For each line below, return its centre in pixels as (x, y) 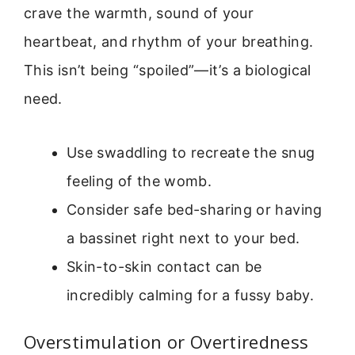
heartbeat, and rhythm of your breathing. (169, 41)
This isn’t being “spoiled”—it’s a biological (168, 70)
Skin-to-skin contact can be (164, 267)
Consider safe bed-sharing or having (195, 210)
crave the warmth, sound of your (139, 13)
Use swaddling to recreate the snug (191, 153)
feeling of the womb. (139, 181)
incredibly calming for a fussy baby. (190, 296)
